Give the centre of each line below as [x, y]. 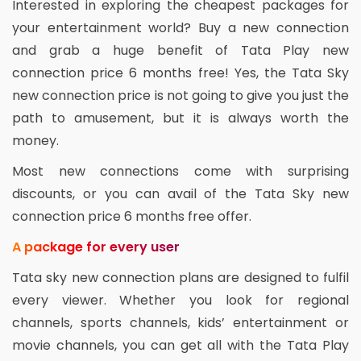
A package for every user [96, 247]
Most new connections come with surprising [180, 171]
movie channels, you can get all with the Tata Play [180, 345]
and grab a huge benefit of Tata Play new [180, 50]
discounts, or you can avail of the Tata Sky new [180, 193]
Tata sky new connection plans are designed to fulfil [180, 277]
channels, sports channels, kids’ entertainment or [180, 322]
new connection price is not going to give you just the [180, 95]
